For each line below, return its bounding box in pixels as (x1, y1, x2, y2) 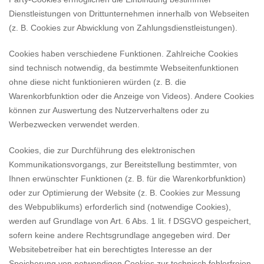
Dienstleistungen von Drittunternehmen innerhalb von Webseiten (9, 9, 249, 18)
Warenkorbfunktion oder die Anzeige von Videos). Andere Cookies (9, 91, 254, 101)
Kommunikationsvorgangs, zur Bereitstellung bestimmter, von (9, 160, 237, 169)
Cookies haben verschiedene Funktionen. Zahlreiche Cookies (9, 49, 238, 58)
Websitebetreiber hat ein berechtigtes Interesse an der (9, 245, 212, 254)
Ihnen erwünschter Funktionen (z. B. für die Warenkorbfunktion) (9, 174, 246, 183)
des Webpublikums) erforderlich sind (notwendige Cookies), (9, 202, 231, 212)
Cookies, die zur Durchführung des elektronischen (9, 146, 195, 155)
